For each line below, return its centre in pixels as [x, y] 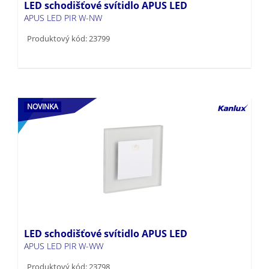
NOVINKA [43, 87]
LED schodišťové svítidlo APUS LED [106, 214]
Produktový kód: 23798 [68, 247]
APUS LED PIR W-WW [64, 226]
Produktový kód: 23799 [68, 19]
